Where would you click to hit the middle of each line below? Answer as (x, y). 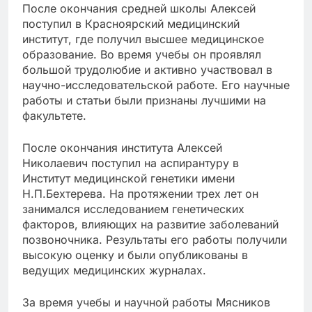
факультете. (54, 116)
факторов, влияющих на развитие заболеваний (150, 225)
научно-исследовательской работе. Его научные (156, 85)
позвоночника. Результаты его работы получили (155, 240)
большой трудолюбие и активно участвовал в (147, 70)
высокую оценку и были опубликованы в (135, 255)
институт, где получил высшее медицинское (143, 39)
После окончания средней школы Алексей (139, 9)
